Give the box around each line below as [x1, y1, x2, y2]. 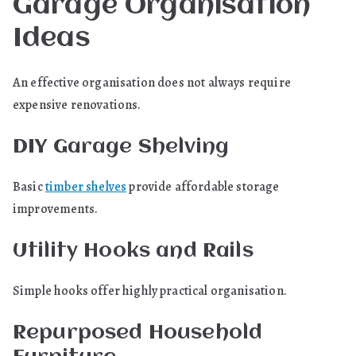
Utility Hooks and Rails [13, 241, 253, 261]
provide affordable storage [126, 178, 280, 195]
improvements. [13, 200, 99, 218]
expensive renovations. [13, 96, 141, 114]
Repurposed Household [13, 323, 263, 343]
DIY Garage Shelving [13, 137, 230, 157]
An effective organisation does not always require [13, 74, 291, 91]
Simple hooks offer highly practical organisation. [13, 282, 287, 300]
